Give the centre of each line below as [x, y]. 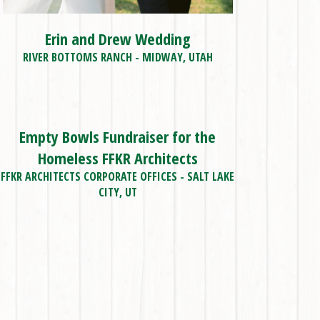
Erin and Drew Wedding [118, 39]
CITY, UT [117, 192]
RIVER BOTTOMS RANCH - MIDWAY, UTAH [117, 57]
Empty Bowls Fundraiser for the [118, 137]
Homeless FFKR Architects [117, 158]
